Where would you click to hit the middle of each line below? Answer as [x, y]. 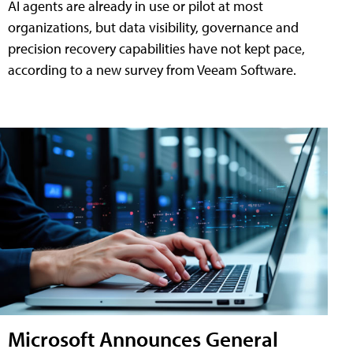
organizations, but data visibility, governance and [153, 28]
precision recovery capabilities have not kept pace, [156, 49]
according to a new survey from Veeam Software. [152, 70]
